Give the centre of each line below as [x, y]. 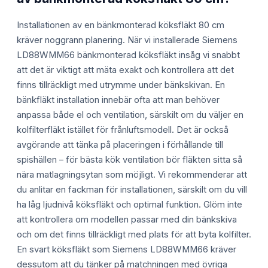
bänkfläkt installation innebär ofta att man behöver [118, 100]
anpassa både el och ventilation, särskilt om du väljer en [130, 115]
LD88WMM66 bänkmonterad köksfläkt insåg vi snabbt [128, 55]
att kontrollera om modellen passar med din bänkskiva [127, 219]
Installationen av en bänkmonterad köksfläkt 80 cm [121, 25]
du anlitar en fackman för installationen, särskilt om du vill [132, 189]
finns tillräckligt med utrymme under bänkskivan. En [121, 85]
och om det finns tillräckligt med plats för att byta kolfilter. [134, 234]
